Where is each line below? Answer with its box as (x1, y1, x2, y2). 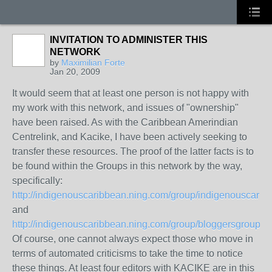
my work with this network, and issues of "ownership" (12, 103, 239, 113)
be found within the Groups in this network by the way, (12, 161, 242, 171)
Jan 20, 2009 (50, 67, 100, 76)
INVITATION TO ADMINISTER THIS (50, 35, 208, 45)
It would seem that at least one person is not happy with (12, 88, 249, 98)
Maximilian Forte (61, 58, 125, 67)
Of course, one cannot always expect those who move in (12, 234, 253, 244)
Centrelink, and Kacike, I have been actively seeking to (12, 132, 247, 142)
